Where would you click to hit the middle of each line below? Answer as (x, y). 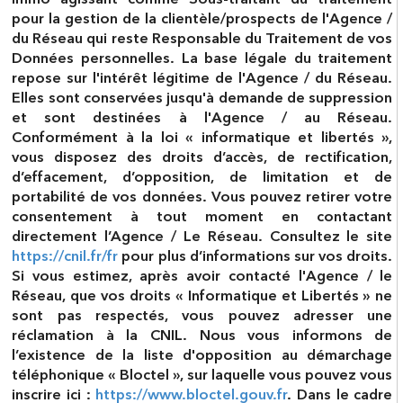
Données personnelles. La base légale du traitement (202, 59)
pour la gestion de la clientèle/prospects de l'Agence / (202, 20)
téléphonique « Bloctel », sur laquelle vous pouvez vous (202, 376)
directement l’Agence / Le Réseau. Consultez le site (202, 237)
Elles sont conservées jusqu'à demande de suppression (202, 99)
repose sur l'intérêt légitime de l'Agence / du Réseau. (202, 79)
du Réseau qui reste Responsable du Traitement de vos (202, 40)
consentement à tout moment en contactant (202, 218)
